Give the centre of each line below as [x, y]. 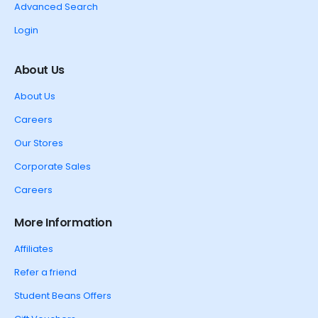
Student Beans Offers [63, 296]
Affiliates [34, 249]
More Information [63, 223]
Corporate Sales [53, 167]
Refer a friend [45, 273]
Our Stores [39, 143]
